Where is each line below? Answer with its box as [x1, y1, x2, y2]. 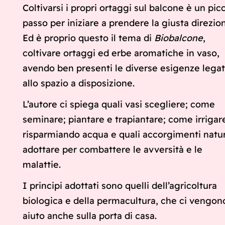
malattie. [23, 159, 61, 171]
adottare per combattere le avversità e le [23, 144, 202, 156]
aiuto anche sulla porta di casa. [23, 210, 157, 222]
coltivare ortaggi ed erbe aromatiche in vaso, [23, 47, 219, 59]
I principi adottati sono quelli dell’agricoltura [23, 180, 217, 192]
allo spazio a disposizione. [23, 77, 135, 89]
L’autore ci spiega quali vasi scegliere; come [23, 98, 215, 110]
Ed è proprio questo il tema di [23, 32, 154, 44]
